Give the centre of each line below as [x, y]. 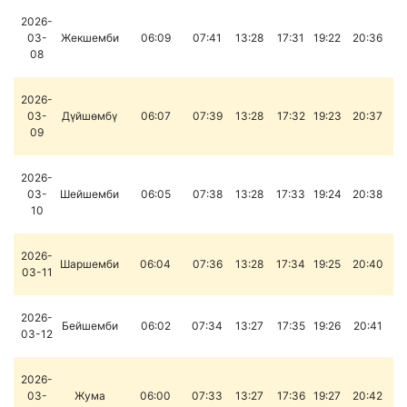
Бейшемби [89, 326]
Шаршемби [89, 264]
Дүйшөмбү [89, 116]
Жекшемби [89, 38]
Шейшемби [89, 194]
